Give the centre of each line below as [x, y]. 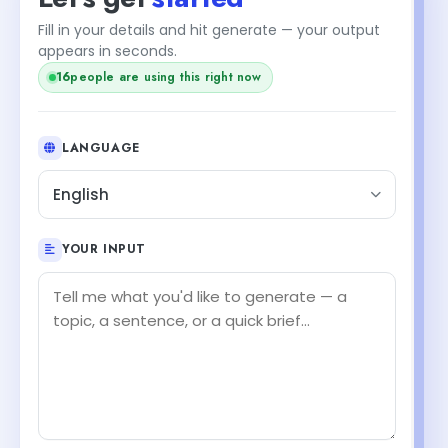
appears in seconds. [107, 50]
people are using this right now [166, 76]
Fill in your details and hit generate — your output [209, 29]
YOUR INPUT [104, 249]
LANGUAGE [101, 147]
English [81, 194]
